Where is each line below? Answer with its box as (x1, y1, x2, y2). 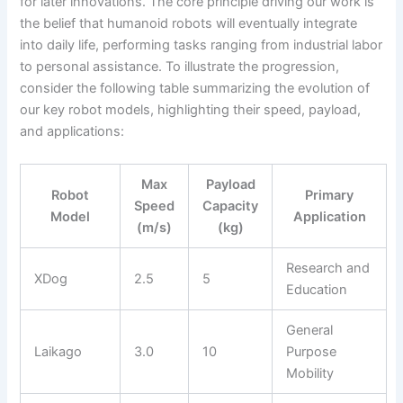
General (286, 321, 334, 338)
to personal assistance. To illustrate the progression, (20, 58, 340, 76)
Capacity (202, 197, 259, 214)
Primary (305, 186, 354, 203)
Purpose (286, 343, 337, 360)
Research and (286, 259, 371, 276)
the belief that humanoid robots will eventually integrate (20, 15, 358, 32)
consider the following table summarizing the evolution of (20, 80, 371, 97)
